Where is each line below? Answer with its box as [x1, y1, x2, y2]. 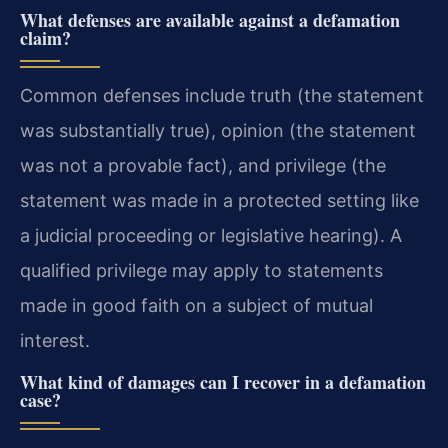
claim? [20, 25, 71, 52]
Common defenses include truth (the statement [20, 85, 424, 107]
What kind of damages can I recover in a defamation [20, 368, 426, 395]
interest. [20, 330, 90, 352]
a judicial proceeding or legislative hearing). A [20, 225, 402, 247]
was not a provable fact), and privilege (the [20, 155, 386, 177]
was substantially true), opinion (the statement [20, 120, 416, 142]
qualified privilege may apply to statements [20, 260, 383, 282]
